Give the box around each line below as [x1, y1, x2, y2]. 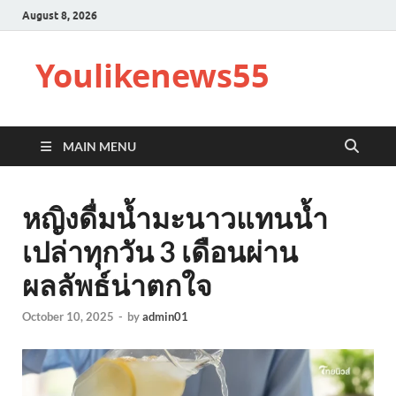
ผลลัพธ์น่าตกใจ [22, 268, 212, 302]
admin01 [142, 309, 188, 324]
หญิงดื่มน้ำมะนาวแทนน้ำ [22, 201, 328, 235]
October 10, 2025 [22, 309, 114, 324]
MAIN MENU [63, 139, 136, 154]
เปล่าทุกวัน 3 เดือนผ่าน [22, 234, 298, 269]
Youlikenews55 [35, 54, 270, 97]
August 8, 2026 [22, 8, 97, 22]
